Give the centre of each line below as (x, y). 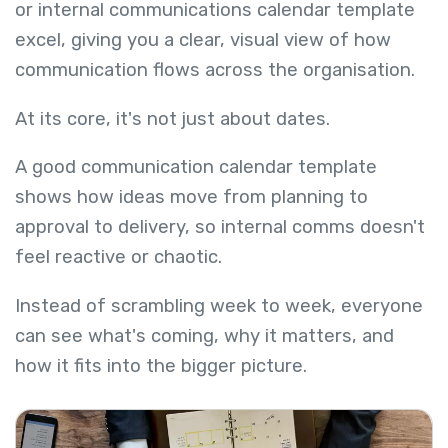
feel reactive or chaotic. (121, 257)
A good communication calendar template (196, 167)
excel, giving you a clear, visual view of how (203, 40)
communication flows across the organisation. (215, 70)
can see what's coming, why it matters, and (204, 335)
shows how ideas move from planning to (191, 197)
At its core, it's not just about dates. (175, 118)
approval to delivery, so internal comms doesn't (220, 227)
